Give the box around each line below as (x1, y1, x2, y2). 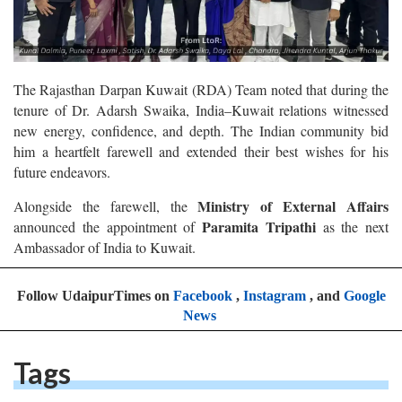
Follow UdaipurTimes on (16, 287, 173, 303)
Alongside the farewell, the (13, 196, 198, 215)
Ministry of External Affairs (197, 195, 389, 216)
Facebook (172, 287, 232, 303)
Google (343, 287, 386, 303)
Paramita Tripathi (202, 215, 323, 237)
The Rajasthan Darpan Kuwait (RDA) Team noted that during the (13, 79, 389, 99)
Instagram (242, 287, 306, 303)
